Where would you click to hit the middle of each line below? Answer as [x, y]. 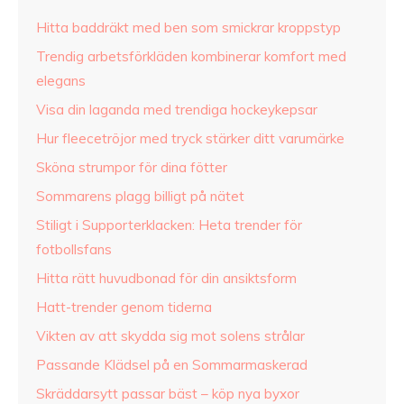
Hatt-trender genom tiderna [124, 308]
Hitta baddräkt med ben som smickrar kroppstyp [188, 28]
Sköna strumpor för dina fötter [132, 168]
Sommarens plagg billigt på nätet [140, 197]
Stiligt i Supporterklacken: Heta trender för [169, 225]
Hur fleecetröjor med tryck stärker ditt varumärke [190, 139]
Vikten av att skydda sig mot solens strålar [170, 336]
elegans [61, 81]
